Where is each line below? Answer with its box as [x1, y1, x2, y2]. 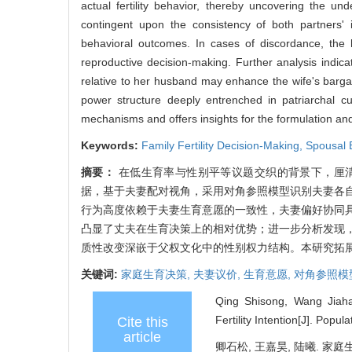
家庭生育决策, [121, 267, 193, 280]
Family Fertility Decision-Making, [141, 138, 306, 152]
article [123, 328, 161, 345]
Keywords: [81, 138, 141, 152]
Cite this [116, 313, 168, 330]
